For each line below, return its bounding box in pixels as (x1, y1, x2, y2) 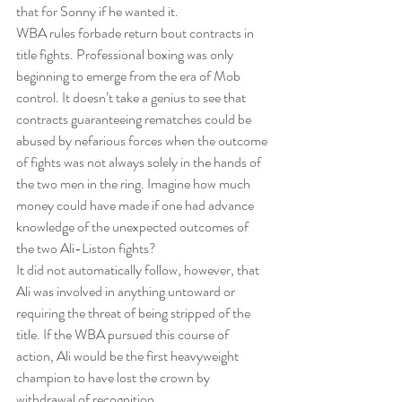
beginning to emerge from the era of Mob (16, 66, 243, 87)
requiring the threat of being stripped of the (16, 302, 253, 324)
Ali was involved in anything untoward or (16, 281, 238, 302)
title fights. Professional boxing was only (16, 44, 236, 66)
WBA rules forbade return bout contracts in (16, 22, 257, 44)
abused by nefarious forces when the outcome (16, 130, 270, 152)
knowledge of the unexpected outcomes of (16, 216, 251, 238)
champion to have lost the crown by (16, 367, 213, 389)
